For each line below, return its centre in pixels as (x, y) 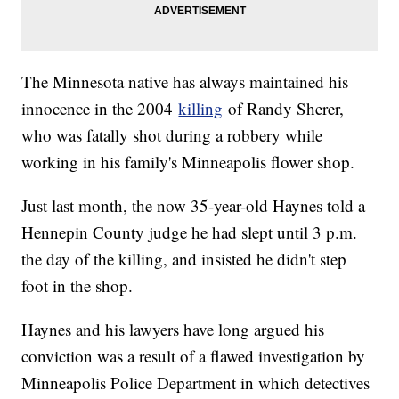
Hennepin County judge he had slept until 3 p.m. (190, 232)
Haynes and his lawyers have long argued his (173, 330)
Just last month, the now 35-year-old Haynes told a (194, 206)
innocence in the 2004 (100, 109)
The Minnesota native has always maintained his (185, 82)
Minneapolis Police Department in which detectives (196, 383)
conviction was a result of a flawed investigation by (194, 356)
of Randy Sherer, (284, 109)
